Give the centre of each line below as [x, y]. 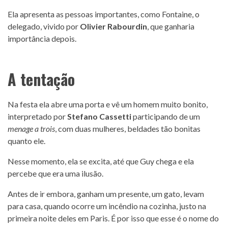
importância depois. [42, 38]
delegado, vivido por [44, 26]
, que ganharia [171, 26]
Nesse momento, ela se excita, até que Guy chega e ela [101, 161]
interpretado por [37, 116]
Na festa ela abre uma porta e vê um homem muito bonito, [108, 104]
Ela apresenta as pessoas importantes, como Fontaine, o [104, 14]
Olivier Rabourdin [113, 26]
